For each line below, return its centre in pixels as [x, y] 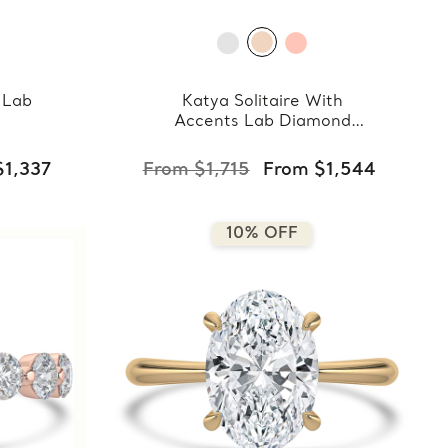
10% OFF [262, 233]
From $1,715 [196, 170]
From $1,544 [318, 170]
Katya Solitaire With [262, 101]
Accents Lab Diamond [262, 121]
